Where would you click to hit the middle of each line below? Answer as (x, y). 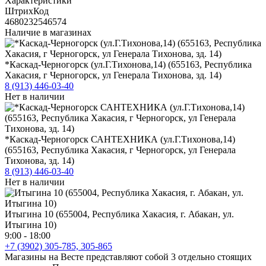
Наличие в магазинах (48, 32)
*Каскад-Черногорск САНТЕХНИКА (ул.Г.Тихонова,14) (120, 139)
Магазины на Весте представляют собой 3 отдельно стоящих (128, 256)
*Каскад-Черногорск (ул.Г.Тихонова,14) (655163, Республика (128, 64)
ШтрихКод (27, 11)
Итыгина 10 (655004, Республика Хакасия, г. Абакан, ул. (119, 214)
